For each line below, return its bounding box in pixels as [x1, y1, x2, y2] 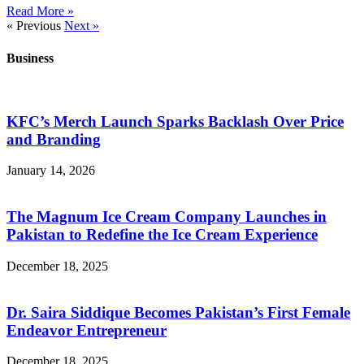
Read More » [6, 4, 74, 19]
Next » [64, 19, 99, 33]
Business [6, 50, 54, 65]
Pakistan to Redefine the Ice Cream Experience [6, 226, 318, 244]
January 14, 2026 [6, 163, 95, 178]
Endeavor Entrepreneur [6, 321, 167, 339]
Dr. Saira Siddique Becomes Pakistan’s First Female [6, 303, 350, 321]
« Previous [6, 19, 61, 33]
